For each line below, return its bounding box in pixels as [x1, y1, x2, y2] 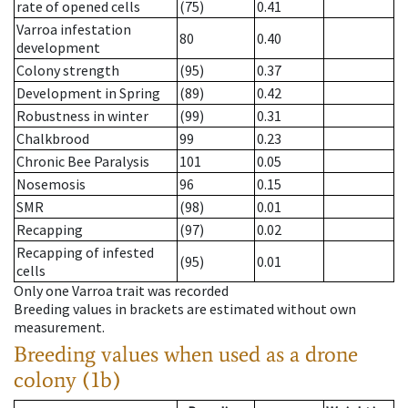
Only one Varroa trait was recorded [14, 281, 229, 301]
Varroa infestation [16, 20, 131, 39]
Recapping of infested [16, 243, 154, 262]
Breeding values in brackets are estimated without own [14, 300, 356, 319]
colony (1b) [14, 366, 121, 393]
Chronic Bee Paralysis [16, 152, 149, 171]
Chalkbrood [16, 129, 89, 148]
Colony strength [16, 61, 119, 80]
